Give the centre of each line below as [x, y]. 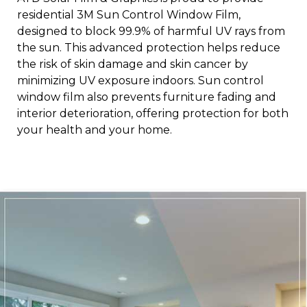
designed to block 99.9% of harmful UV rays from [151, 32]
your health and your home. [95, 130]
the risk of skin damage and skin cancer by [133, 64]
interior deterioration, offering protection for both [153, 114]
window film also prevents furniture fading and [147, 97]
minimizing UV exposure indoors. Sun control [140, 81]
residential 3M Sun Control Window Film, [129, 15]
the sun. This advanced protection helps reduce [149, 48]
